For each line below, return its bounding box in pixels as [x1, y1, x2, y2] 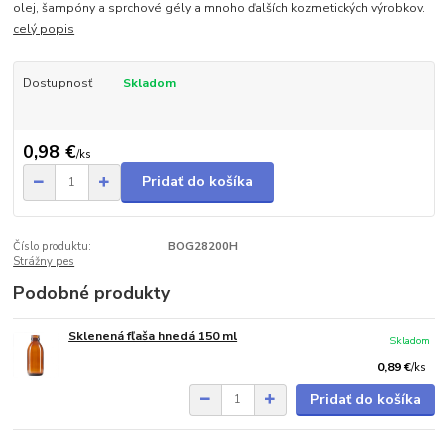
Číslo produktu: [13, 238, 92, 254]
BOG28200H [167, 238, 238, 254]
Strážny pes [13, 253, 75, 269]
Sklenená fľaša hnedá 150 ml [68, 327, 238, 344]
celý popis [13, 20, 75, 37]
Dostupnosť [22, 74, 92, 91]
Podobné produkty [13, 280, 171, 305]
